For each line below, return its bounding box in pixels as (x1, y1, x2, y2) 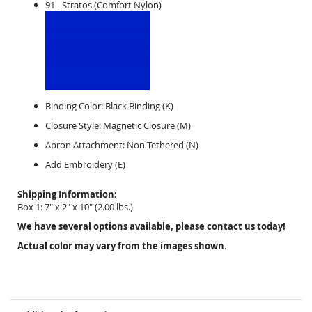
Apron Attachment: (45, 139, 125, 151)
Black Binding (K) (105, 100, 173, 112)
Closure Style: (45, 119, 101, 132)
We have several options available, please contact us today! (17, 220, 290, 233)
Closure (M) (143, 119, 191, 132)
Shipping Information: (17, 188, 117, 201)
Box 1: (17, 201, 45, 213)
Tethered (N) (147, 139, 198, 151)
